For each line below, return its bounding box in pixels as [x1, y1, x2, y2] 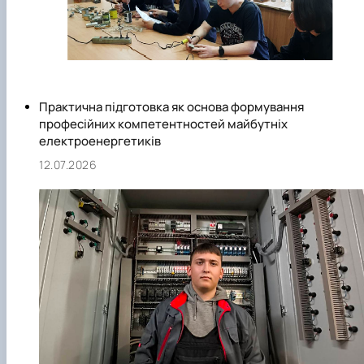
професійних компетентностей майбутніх [39, 115, 288, 133]
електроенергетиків [39, 132, 161, 150]
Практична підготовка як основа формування [39, 98, 304, 116]
